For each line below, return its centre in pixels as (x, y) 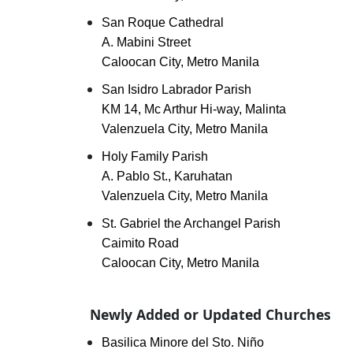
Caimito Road (140, 243)
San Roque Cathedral (163, 22)
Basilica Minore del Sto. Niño (183, 342)
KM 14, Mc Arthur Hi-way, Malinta (194, 109)
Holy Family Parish (155, 156)
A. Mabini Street (146, 42)
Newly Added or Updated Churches (210, 314)
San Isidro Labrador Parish (176, 89)
